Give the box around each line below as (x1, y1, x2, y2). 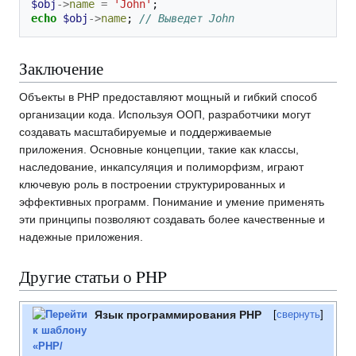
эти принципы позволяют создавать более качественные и (19, 213, 325, 226)
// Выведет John (139, 12, 234, 25)
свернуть (277, 309, 321, 321)
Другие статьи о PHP (19, 265, 167, 288)
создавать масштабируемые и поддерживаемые (19, 126, 272, 139)
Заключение (19, 56, 103, 79)
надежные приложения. (19, 230, 143, 244)
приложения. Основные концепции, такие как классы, (19, 143, 299, 157)
